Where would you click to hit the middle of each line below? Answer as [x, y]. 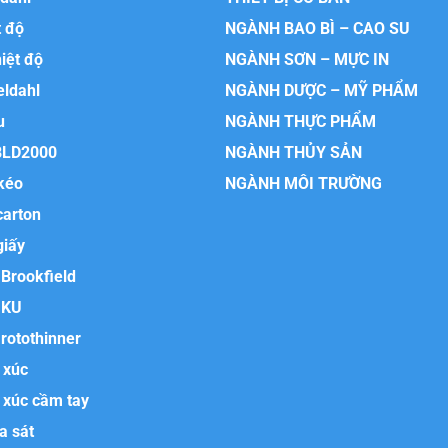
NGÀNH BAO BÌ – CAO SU [317, 29]
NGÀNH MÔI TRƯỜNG [303, 184]
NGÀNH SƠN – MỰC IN [306, 60]
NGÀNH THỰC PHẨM [300, 122]
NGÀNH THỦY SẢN [293, 153]
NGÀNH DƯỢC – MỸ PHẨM [321, 91]
